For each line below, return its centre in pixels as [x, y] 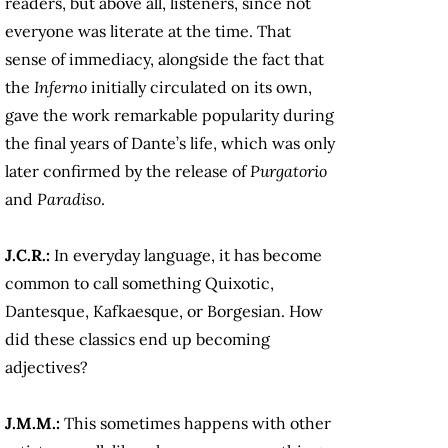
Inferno [62, 87]
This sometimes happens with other [197, 423]
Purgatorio [288, 171]
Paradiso [69, 199]
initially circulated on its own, [201, 87]
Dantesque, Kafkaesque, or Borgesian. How [164, 311]
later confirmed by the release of [127, 171]
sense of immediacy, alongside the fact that [164, 59]
